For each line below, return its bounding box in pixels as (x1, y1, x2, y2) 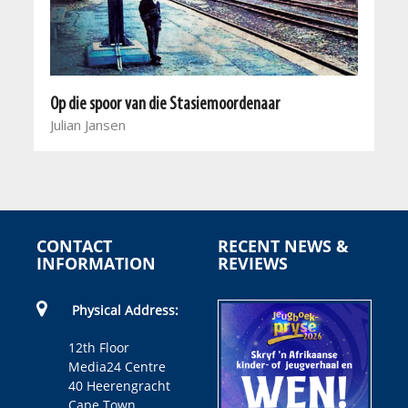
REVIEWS (218, 251, 288, 274)
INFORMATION (36, 251, 156, 274)
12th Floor (68, 338, 129, 356)
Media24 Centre (68, 357, 166, 375)
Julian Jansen (50, 115, 127, 134)
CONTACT (36, 234, 112, 257)
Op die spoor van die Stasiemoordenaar (50, 95, 281, 114)
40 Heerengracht (68, 376, 170, 394)
